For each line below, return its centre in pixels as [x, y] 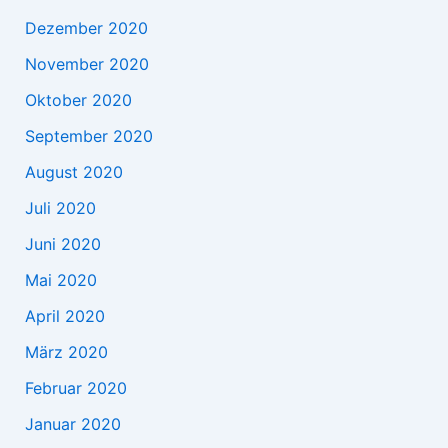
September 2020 [88, 135]
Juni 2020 [62, 243]
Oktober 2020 [78, 99]
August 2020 [73, 171]
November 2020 [86, 63]
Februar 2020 [75, 387]
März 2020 [66, 351]
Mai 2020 [60, 279]
